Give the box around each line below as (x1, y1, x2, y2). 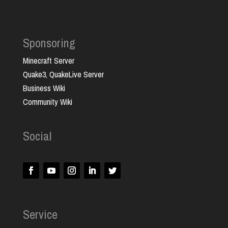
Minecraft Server (22, 54, 74, 66)
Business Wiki (22, 82, 65, 94)
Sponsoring (22, 34, 75, 51)
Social (22, 127, 51, 144)
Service (22, 206, 58, 222)
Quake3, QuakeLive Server (22, 68, 104, 80)
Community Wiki (22, 96, 72, 107)
